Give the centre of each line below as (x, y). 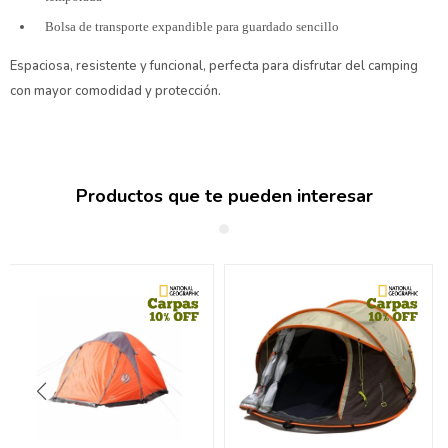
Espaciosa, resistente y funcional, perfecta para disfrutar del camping (214, 66)
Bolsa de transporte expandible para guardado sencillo (192, 27)
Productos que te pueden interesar (224, 196)
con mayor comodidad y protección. (115, 91)
